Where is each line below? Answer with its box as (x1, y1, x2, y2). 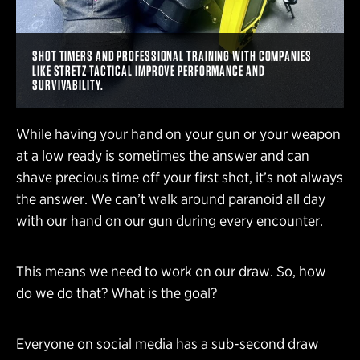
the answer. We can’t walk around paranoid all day (16, 190, 325, 208)
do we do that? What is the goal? (16, 284, 217, 302)
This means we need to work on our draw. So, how (16, 263, 326, 280)
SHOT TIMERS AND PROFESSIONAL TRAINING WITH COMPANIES (32, 47, 312, 65)
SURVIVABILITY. (32, 76, 104, 94)
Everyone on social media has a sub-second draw (16, 335, 319, 353)
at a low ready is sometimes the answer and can (16, 147, 309, 165)
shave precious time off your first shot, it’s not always (16, 169, 343, 186)
